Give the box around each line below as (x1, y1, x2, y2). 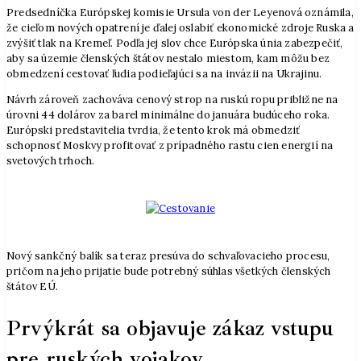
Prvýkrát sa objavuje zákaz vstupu (6, 313, 334, 342)
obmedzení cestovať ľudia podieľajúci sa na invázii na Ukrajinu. (6, 67, 322, 81)
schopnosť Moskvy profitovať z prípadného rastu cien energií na (6, 139, 334, 153)
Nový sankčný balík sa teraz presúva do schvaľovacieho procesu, (6, 249, 330, 263)
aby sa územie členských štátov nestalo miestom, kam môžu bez (6, 52, 330, 66)
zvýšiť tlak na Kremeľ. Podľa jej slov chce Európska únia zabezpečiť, (6, 36, 343, 51)
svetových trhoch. (6, 154, 95, 168)
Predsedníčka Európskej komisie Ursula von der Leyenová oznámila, (6, 6, 354, 20)
